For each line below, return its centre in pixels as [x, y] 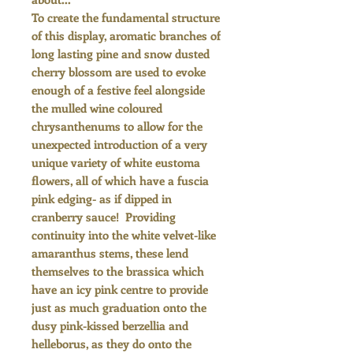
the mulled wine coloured [97, 108]
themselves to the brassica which [118, 271]
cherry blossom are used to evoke [119, 71]
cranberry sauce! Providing [104, 216]
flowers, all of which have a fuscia [120, 180]
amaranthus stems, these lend [110, 253]
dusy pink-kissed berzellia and [110, 325]
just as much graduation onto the [119, 307]
